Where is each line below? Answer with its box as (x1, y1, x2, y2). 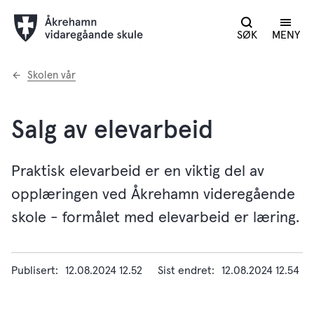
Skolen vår (27, 70, 76, 81)
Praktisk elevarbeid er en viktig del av (11, 164, 264, 179)
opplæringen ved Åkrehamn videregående (11, 187, 295, 203)
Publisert (11, 265, 55, 276)
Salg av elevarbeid (11, 118, 213, 144)
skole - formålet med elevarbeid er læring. (11, 210, 299, 226)
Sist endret (158, 265, 212, 276)
